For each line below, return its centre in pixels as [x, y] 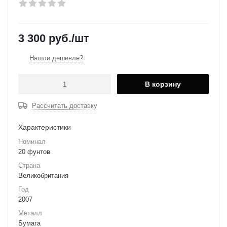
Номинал [32, 142]
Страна [29, 165]
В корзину [163, 84]
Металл [30, 213]
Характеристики [45, 127]
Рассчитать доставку [65, 106]
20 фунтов [34, 152]
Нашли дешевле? [56, 58]
